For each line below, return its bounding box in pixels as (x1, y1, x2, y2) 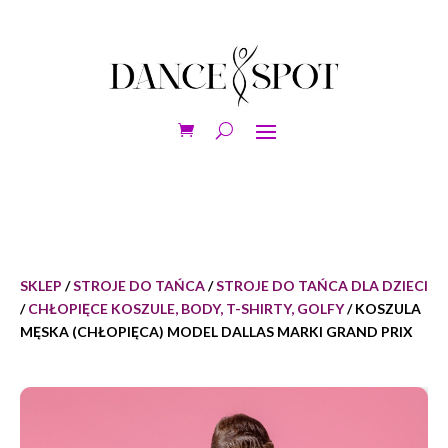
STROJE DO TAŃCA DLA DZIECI (216, 277, 428, 295)
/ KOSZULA (344, 300, 421, 318)
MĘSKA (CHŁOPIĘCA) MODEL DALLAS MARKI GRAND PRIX (20, 323, 413, 341)
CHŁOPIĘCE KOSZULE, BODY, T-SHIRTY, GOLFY (28, 300, 344, 318)
